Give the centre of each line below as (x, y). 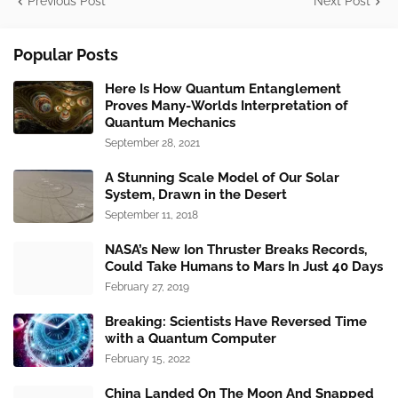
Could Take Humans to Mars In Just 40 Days (244, 267)
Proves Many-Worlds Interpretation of (227, 106)
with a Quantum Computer (191, 339)
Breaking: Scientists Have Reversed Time (236, 322)
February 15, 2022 (147, 359)
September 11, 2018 (151, 215)
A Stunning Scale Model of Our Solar (222, 178)
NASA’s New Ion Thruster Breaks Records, (236, 250)
